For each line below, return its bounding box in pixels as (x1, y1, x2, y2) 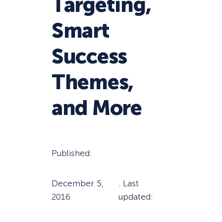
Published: (52, 148, 92, 159)
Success (52, 44, 127, 69)
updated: (118, 192, 153, 202)
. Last (118, 178, 139, 189)
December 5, (52, 178, 104, 189)
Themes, (52, 70, 134, 95)
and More (52, 96, 142, 121)
